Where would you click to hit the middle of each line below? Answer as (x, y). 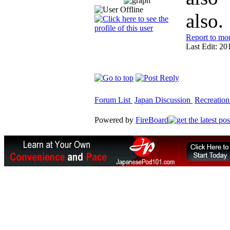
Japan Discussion (164, 100)
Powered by (115, 120)
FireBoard (152, 120)
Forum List (113, 100)
